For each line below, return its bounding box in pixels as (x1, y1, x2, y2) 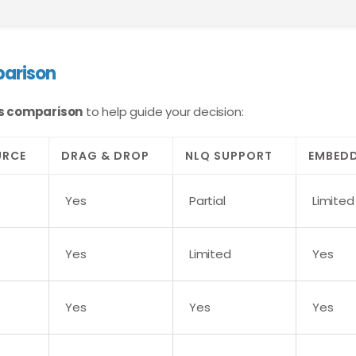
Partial (189, 192, 226, 209)
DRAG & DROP (61, 148, 149, 164)
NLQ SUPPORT (185, 148, 273, 164)
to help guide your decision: (83, 103, 244, 120)
